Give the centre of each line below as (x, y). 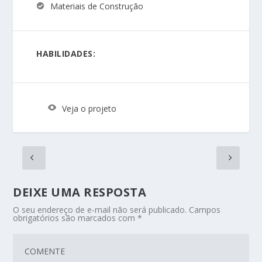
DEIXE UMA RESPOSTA (80, 192)
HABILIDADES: (66, 53)
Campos (205, 210)
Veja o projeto (89, 108)
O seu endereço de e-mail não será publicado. (100, 210)
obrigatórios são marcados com (75, 218)
